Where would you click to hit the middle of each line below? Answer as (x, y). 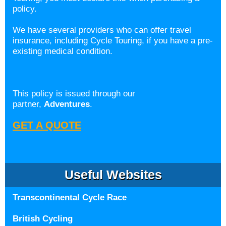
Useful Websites (113, 175)
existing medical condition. (63, 51)
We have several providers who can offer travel (102, 30)
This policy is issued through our (74, 94)
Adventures (67, 104)
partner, (28, 104)
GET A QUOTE (47, 125)
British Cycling (43, 219)
